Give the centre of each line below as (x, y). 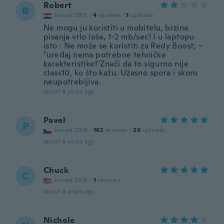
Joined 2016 (71, 130)
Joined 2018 (71, 180)
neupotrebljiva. (72, 82)
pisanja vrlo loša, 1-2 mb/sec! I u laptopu (119, 37)
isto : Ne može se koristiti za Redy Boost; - (123, 46)
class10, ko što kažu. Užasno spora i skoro (121, 73)
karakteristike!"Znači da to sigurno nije (116, 64)
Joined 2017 (70, 15)
